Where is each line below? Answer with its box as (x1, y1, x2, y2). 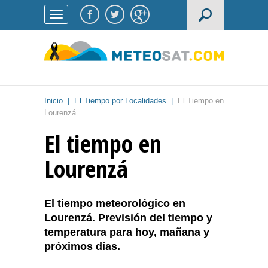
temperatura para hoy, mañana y (44, 226, 209, 239)
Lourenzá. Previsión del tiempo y (44, 212, 212, 224)
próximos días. (44, 240, 120, 253)
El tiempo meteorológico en (44, 197, 185, 210)
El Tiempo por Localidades (74, 96, 166, 106)
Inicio (44, 96, 63, 106)
